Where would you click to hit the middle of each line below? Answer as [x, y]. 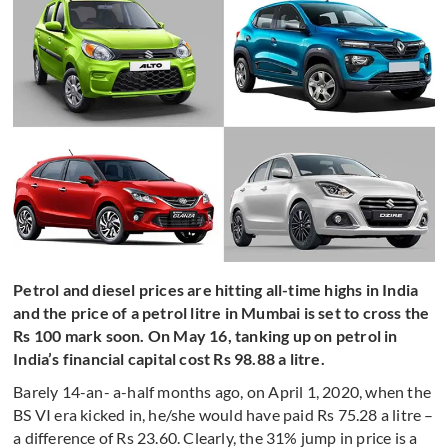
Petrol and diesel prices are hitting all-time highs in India [216, 290]
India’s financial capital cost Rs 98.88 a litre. [169, 359]
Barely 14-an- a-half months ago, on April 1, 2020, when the [222, 392]
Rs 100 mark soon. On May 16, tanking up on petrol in [205, 336]
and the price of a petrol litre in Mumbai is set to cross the [221, 313]
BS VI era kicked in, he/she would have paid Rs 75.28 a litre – [223, 415]
